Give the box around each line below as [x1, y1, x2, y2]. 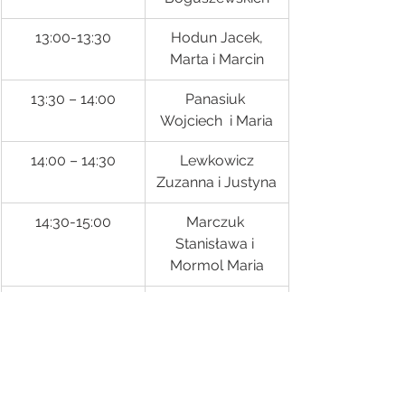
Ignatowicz [178, 297, 255, 314]
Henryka [186, 318, 247, 335]
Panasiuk [184, 90, 249, 108]
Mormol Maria [169, 257, 264, 274]
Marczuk [185, 213, 248, 231]
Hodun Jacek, [166, 29, 267, 46]
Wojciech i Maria [160, 112, 273, 129]
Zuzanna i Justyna [156, 174, 277, 191]
